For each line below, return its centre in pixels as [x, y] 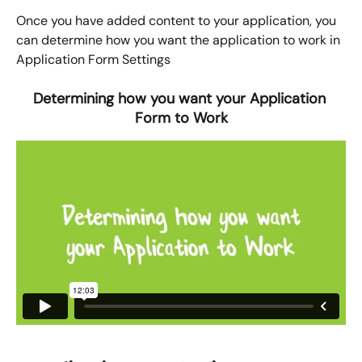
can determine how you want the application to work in [180, 40]
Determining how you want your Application [181, 98]
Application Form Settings [93, 59]
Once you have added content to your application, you [178, 20]
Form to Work [181, 118]
